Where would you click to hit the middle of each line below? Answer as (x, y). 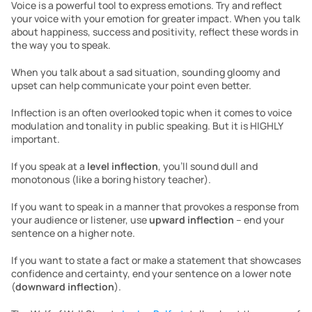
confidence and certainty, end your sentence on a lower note (151, 273)
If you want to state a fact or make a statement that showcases (156, 260)
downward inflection (65, 287)
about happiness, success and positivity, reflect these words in (155, 32)
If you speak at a (49, 166)
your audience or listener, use (80, 220)
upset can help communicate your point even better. (131, 85)
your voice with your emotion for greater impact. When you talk (156, 18)
